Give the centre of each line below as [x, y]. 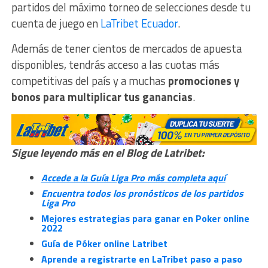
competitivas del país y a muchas [89, 81]
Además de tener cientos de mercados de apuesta [126, 49]
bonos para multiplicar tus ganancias [102, 97]
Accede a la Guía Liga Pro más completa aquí [133, 178]
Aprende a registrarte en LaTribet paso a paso [141, 259]
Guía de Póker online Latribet [104, 244]
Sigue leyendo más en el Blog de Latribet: [108, 153]
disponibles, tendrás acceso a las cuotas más [115, 65]
